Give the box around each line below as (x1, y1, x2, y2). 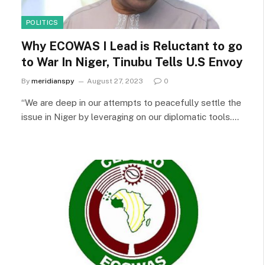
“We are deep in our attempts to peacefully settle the (21, 98, 241, 108)
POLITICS (26, 19, 59, 26)
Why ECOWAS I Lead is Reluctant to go (21, 39, 243, 53)
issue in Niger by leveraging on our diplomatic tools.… (21, 112, 239, 122)
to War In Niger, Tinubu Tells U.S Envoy (21, 55, 243, 69)
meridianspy (31, 77, 75, 85)
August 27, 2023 (87, 77, 143, 85)
